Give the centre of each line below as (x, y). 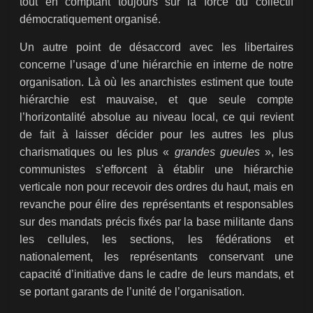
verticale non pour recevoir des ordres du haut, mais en (156, 187)
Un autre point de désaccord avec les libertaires (156, 48)
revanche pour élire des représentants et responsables (156, 205)
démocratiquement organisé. (90, 20)
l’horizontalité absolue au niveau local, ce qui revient (156, 117)
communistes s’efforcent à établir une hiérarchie (156, 170)
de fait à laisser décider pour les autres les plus (156, 135)
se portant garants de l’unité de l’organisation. (132, 292)
